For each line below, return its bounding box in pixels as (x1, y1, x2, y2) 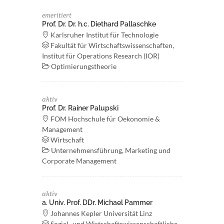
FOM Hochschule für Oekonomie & (49, 114, 160, 123)
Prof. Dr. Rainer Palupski (42, 104, 118, 112)
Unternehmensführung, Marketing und (49, 146, 170, 154)
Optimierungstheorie (49, 62, 116, 70)
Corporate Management (42, 156, 116, 165)
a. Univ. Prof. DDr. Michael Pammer (42, 198, 152, 206)
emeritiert (42, 11, 71, 19)
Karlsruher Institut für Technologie (49, 30, 158, 39)
